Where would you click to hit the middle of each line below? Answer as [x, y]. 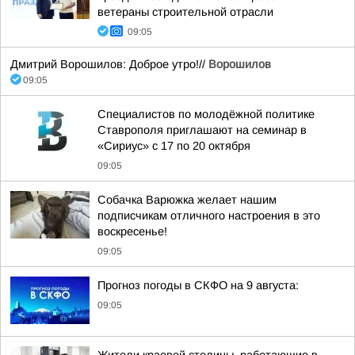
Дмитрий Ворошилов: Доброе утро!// [109, 64]
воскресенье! [132, 231]
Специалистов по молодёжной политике [206, 114]
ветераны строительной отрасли [185, 12]
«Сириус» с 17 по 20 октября [174, 146]
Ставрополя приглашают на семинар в [202, 130]
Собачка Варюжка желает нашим [187, 200]
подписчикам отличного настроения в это [209, 216]
